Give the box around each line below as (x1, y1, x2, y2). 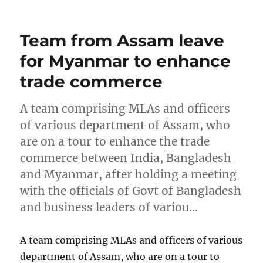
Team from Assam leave (20, 30, 225, 50)
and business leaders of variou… (20, 200, 198, 214)
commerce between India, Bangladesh (20, 150, 232, 165)
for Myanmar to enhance (20, 50, 231, 71)
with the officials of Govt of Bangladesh (20, 183, 242, 198)
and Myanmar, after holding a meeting (20, 167, 237, 181)
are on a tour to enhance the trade (20, 134, 210, 149)
